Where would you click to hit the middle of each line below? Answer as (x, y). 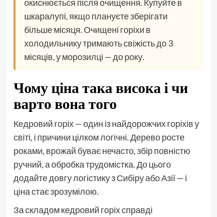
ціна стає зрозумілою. (56, 192)
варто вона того (65, 104)
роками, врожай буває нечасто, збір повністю (102, 151)
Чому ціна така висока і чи (101, 88)
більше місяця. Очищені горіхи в (87, 30)
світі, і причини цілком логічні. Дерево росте (99, 137)
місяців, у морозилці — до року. (84, 57)
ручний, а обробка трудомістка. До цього (92, 164)
